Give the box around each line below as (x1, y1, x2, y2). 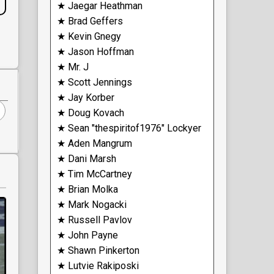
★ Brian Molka (57, 183, 118, 195)
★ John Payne (57, 229, 118, 241)
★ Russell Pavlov (57, 213, 132, 226)
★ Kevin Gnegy (57, 30, 121, 42)
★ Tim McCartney (57, 168, 132, 180)
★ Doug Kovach (57, 106, 124, 119)
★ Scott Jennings (57, 76, 132, 88)
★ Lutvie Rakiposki (57, 259, 139, 272)
